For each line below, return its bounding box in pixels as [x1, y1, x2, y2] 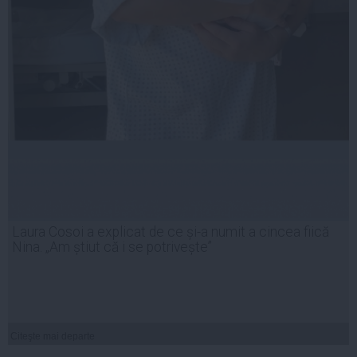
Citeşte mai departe [10, 330, 95, 342]
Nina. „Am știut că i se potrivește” [12, 238, 212, 255]
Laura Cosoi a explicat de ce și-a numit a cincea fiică [12, 223, 329, 240]
